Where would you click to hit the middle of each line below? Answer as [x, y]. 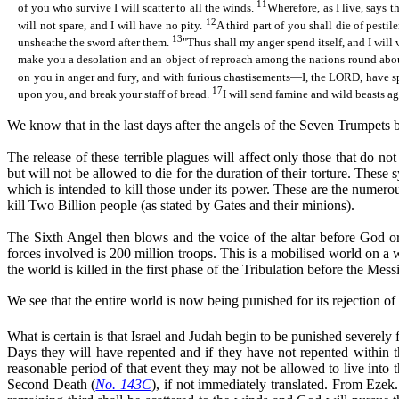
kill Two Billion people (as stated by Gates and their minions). [181, 206]
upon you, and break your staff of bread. [115, 94]
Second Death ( [52, 385]
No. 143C [124, 385]
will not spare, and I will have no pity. [112, 25]
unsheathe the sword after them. [95, 43]
